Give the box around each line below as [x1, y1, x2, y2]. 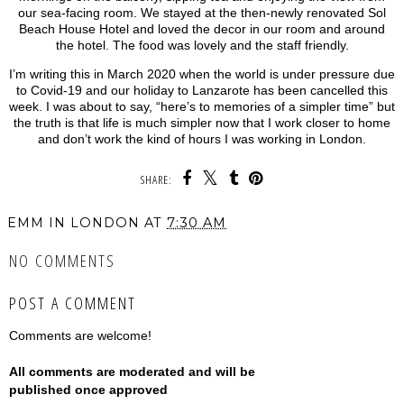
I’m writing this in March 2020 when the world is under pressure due [9, 67, 395, 82]
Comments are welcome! [9, 328, 151, 344]
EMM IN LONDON [7, 215, 140, 232]
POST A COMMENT [9, 290, 136, 314]
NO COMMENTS [9, 249, 115, 272]
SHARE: [141, 171, 172, 188]
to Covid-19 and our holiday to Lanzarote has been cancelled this [16, 83, 388, 98]
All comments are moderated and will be [9, 364, 255, 380]
